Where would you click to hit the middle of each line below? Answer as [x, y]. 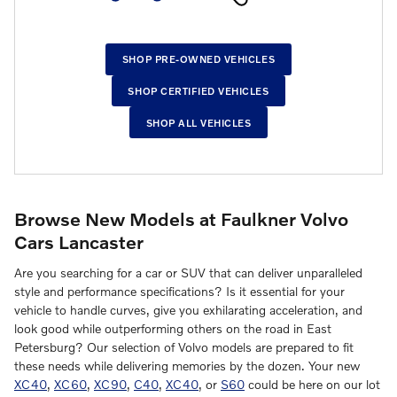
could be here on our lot [312, 384]
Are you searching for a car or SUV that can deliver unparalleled [188, 272]
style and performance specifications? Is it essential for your [179, 291]
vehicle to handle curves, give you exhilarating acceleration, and [188, 309]
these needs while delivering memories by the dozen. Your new [187, 365]
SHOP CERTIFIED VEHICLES [198, 90]
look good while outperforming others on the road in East [173, 328]
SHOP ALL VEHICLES [198, 122]
